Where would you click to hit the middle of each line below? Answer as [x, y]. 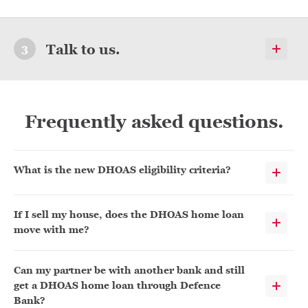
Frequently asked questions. [154, 122]
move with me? [52, 230]
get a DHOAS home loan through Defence [117, 286]
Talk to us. [83, 49]
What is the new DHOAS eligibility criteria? [122, 170]
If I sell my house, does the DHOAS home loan [129, 215]
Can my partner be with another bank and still [129, 271]
